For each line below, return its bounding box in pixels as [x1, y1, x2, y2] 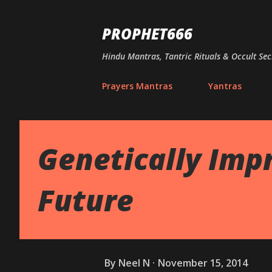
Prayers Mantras [102, 80, 172, 92]
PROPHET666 [102, 24, 192, 44]
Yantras [208, 80, 242, 92]
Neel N [118, 256, 150, 270]
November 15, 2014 [158, 256, 248, 270]
